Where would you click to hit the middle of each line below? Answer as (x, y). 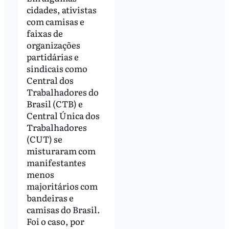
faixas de (44, 33)
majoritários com (62, 186)
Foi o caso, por (55, 221)
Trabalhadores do (62, 92)
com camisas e (55, 21)
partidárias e (52, 57)
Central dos (50, 80)
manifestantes (56, 163)
